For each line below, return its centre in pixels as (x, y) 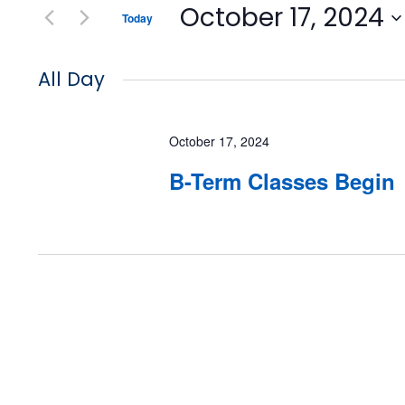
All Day (71, 79)
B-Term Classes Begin (283, 181)
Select (201, 47)
